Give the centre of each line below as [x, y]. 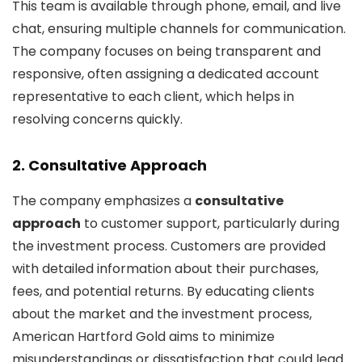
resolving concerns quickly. [97, 120]
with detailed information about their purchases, [165, 269]
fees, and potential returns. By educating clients [163, 292]
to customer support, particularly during [210, 224]
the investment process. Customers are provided [169, 246]
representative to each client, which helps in [153, 97]
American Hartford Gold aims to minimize [143, 337]
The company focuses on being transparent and [166, 52]
